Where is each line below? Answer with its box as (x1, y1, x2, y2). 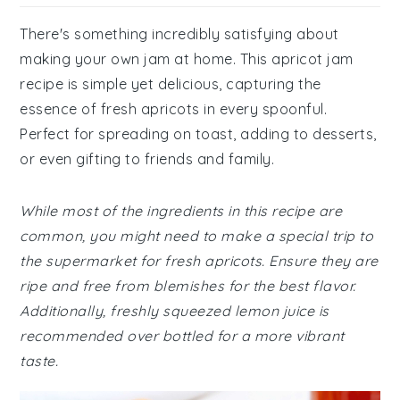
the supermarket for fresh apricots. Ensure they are (20, 252, 379, 270)
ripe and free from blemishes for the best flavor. (20, 277, 356, 295)
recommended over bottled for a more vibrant (20, 327, 345, 345)
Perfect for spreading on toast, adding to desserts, (20, 125, 377, 143)
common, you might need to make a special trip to (20, 227, 374, 245)
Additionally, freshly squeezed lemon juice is (20, 302, 329, 320)
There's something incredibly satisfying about (20, 25, 339, 43)
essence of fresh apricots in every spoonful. (20, 100, 328, 118)
